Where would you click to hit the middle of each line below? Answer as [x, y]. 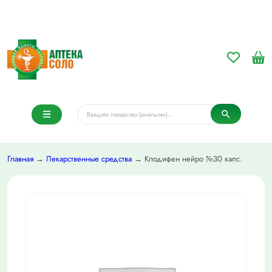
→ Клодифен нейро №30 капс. [187, 159]
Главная [20, 159]
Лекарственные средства [89, 159]
